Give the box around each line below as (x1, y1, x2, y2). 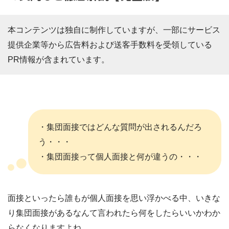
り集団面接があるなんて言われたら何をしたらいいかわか (8, 208, 220, 217)
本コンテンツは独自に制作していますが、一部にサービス (8, 25, 220, 34)
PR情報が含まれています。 (8, 55, 109, 64)
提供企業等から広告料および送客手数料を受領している (8, 40, 212, 49)
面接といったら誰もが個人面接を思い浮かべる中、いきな (8, 193, 220, 202)
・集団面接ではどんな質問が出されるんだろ (38, 122, 202, 131)
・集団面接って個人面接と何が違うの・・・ (38, 152, 202, 161)
